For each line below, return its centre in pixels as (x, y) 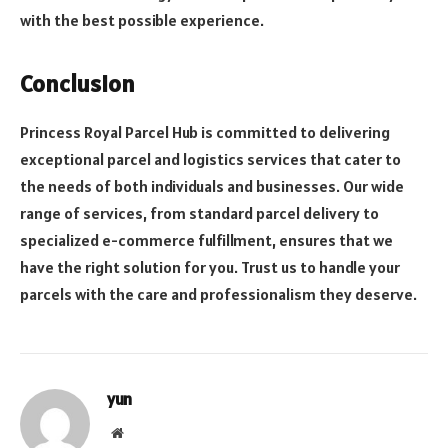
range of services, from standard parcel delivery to (199, 212)
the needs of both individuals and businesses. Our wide (212, 185)
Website (144, 431)
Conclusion (77, 83)
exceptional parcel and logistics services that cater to (210, 158)
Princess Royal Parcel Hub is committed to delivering (205, 131)
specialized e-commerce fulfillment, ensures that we (206, 239)
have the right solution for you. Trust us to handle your (210, 266)
